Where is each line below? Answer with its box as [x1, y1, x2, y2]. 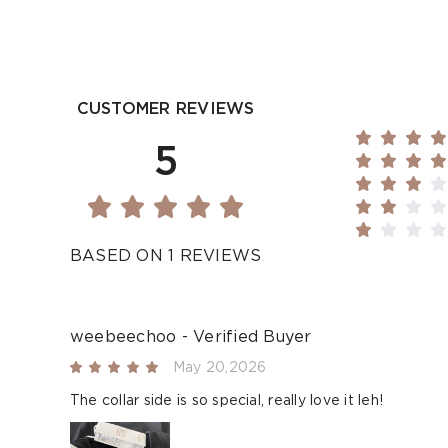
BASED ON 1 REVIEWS [70, 248, 262, 265]
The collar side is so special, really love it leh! [70, 394, 383, 409]
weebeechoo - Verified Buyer [70, 329, 312, 346]
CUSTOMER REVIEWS [76, 101, 255, 118]
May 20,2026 [173, 361, 267, 376]
